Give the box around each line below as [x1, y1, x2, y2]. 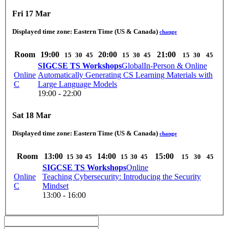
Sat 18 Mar [12, 110, 51, 120]
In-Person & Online [144, 61, 207, 71]
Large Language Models [38, 80, 117, 89]
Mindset [42, 181, 68, 190]
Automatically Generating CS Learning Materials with [38, 71, 213, 80]
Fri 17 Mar [12, 9, 51, 18]
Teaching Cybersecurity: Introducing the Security [42, 172, 201, 181]
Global [122, 61, 144, 71]
